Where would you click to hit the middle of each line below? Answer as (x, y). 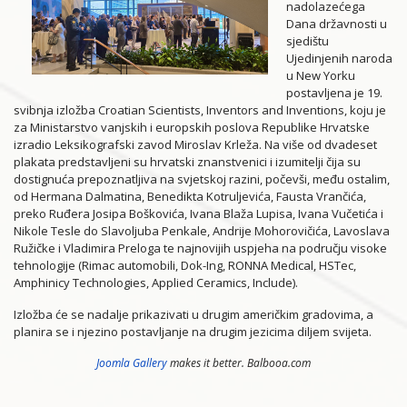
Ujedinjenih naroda (339, 58)
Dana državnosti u (337, 24)
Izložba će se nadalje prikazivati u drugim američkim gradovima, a (194, 314)
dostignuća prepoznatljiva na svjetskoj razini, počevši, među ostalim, (202, 179)
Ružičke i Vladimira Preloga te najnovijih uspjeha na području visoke (200, 248)
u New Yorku (321, 75)
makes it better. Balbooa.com (239, 363)
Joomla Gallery (132, 363)
